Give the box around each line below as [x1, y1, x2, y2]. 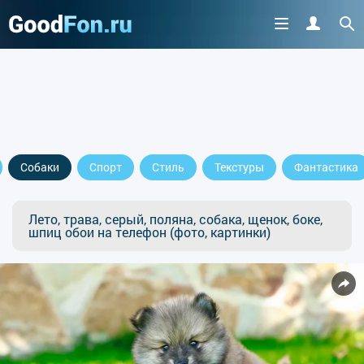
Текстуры [214, 159, 264, 175]
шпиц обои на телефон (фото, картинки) [28, 223, 271, 240]
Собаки [20, 159, 59, 175]
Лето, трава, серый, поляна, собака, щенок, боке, [28, 210, 323, 227]
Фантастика [294, 159, 358, 175]
